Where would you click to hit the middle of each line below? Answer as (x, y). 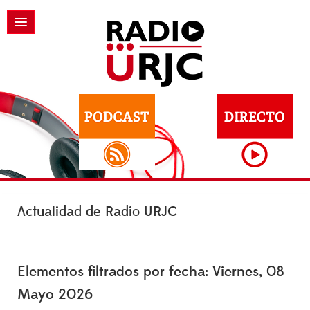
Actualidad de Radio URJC (97, 212)
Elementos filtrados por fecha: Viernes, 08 (151, 272)
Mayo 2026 (55, 294)
